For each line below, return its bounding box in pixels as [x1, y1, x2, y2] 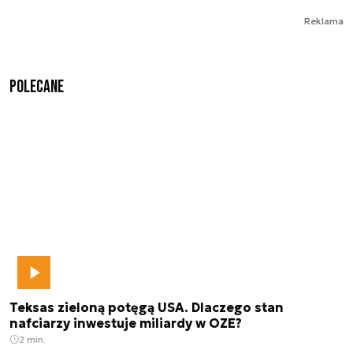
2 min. [19, 333, 46, 346]
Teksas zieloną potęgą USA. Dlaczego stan [9, 299, 284, 316]
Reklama [304, 14, 344, 27]
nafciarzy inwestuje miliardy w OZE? [9, 315, 242, 332]
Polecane [9, 76, 64, 98]
